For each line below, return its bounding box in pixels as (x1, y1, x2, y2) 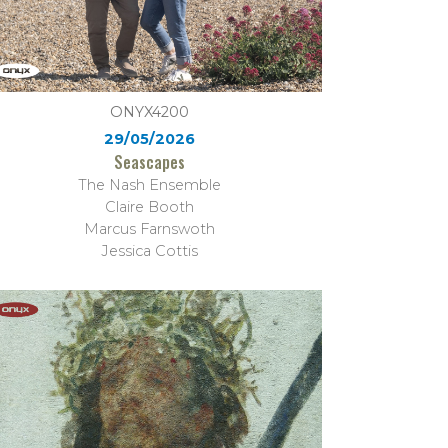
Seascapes (114, 150, 186, 175)
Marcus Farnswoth (84, 220, 216, 239)
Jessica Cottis (101, 242, 199, 261)
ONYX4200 (110, 103, 190, 122)
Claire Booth (105, 198, 195, 217)
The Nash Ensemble (78, 176, 222, 195)
